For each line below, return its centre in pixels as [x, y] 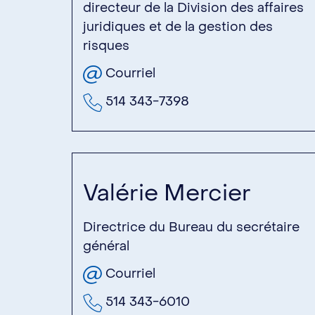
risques [106, 46]
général [106, 246]
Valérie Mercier [167, 193]
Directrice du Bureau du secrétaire [191, 227]
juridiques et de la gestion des [178, 27]
